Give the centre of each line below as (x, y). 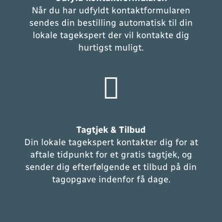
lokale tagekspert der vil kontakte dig (111, 35)
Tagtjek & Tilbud (111, 130)
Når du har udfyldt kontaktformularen (111, 10)
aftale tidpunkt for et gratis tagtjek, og (111, 154)
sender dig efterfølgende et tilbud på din (111, 167)
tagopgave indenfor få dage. (111, 179)
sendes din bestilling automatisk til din (111, 23)
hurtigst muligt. (111, 47)
